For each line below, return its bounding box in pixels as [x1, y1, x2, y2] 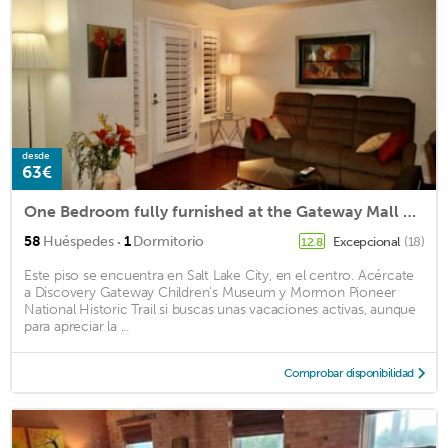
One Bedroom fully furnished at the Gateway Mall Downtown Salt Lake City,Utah [403, 201, 416, 221]
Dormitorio [133, 232, 204, 250]
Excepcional [333, 233, 402, 249]
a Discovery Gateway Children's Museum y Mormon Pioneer [24, 283, 397, 301]
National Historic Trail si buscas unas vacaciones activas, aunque [24, 300, 416, 318]
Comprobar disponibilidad [283, 365, 414, 380]
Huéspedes [43, 232, 114, 250]
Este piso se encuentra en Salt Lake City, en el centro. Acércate [24, 266, 415, 284]
